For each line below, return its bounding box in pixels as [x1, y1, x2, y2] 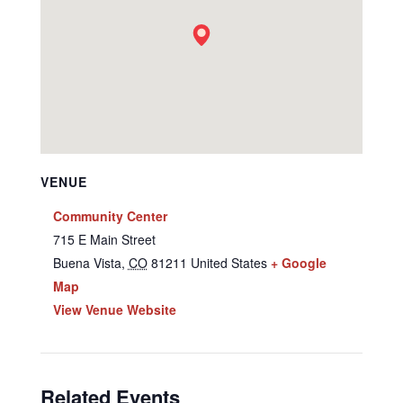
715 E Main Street [52, 230, 156, 248]
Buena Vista [52, 254, 121, 272]
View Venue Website [52, 300, 176, 318]
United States [190, 254, 267, 272]
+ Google [270, 254, 327, 272]
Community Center [52, 207, 167, 225]
